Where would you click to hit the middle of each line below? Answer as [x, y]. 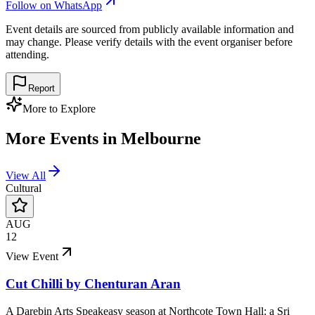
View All [26, 176]
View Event [32, 257]
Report [41, 89]
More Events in [63, 139]
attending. [27, 55]
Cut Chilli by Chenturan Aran [93, 283]
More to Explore [59, 109]
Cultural [24, 188]
